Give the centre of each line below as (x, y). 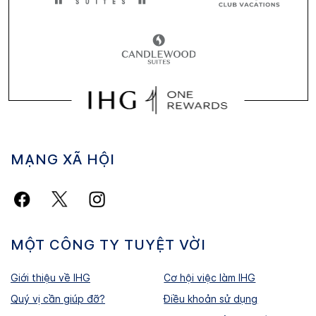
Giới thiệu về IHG (50, 277)
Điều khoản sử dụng (211, 298)
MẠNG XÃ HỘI (63, 159)
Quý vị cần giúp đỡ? (58, 298)
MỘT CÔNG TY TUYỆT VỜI (108, 244)
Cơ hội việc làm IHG (210, 277)
